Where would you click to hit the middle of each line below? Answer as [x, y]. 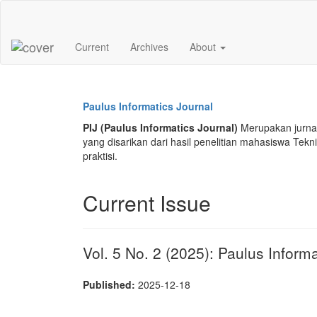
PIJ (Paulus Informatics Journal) [160, 127]
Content [45, 49]
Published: [110, 284]
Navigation [51, 21]
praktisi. [100, 156]
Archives [149, 47]
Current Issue [147, 203]
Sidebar [45, 63]
